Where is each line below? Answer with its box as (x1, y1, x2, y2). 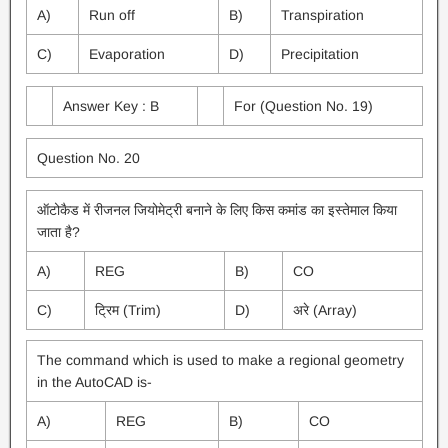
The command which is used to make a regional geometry (36, 352, 404, 368)
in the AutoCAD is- (36, 374, 152, 390)
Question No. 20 (36, 150, 140, 166)
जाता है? (36, 224, 80, 240)
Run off (88, 7, 135, 23)
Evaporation (88, 46, 165, 62)
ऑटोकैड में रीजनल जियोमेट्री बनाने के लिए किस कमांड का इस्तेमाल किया (36, 202, 397, 218)
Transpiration (280, 7, 364, 23)
